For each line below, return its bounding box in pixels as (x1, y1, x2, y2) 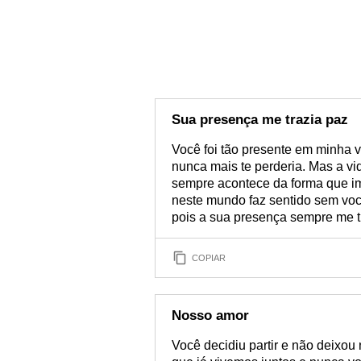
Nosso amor (172, 308, 249, 323)
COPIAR (192, 252, 226, 263)
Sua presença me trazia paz (172, 112, 348, 127)
